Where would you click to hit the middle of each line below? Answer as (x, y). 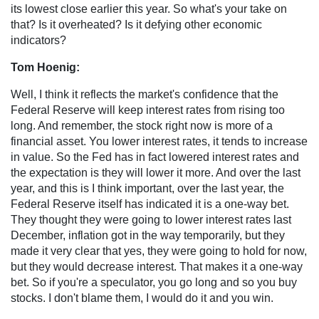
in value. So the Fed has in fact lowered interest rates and (155, 157)
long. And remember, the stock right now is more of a (142, 125)
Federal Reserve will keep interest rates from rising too (148, 110)
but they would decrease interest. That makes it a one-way (157, 266)
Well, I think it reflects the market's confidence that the (145, 94)
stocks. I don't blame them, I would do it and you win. (142, 298)
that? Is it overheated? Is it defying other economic (136, 24)
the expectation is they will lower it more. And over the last (156, 172)
